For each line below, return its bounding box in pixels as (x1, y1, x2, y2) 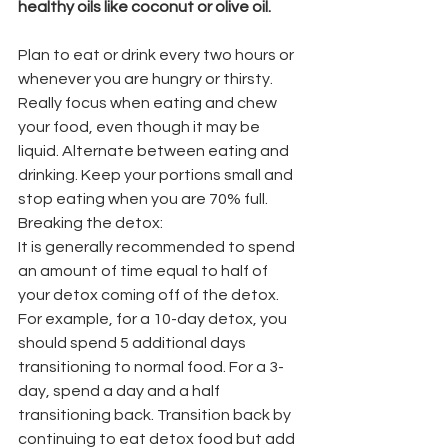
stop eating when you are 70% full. (18, 190, 268, 207)
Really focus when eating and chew (18, 94, 280, 111)
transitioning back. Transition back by (18, 406, 294, 423)
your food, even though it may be (18, 118, 263, 135)
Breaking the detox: (18, 214, 163, 231)
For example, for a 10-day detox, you (18, 310, 290, 327)
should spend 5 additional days (18, 334, 249, 351)
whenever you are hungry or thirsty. (18, 70, 276, 87)
